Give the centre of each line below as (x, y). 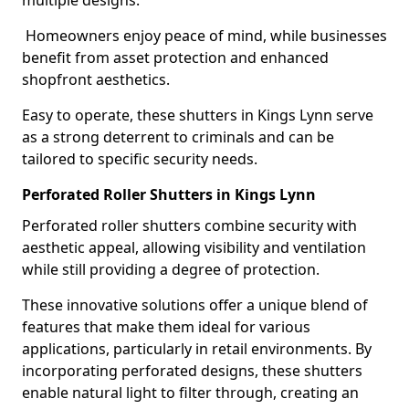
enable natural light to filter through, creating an (190, 393)
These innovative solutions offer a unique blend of (195, 305)
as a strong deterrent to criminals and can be (178, 137)
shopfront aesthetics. (96, 79)
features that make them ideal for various (166, 327)
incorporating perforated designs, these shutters (192, 371)
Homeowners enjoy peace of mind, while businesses (204, 36)
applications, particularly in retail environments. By (197, 349)
